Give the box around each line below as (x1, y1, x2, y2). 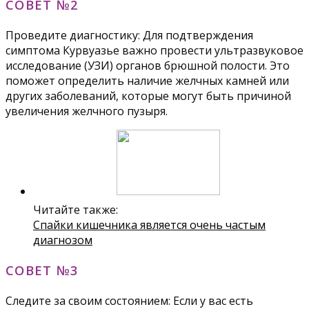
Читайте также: (33, 202, 118, 218)
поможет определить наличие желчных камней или (6, 73, 289, 89)
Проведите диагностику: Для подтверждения (6, 28, 253, 43)
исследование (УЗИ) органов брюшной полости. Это (6, 58, 290, 74)
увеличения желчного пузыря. (6, 103, 168, 119)
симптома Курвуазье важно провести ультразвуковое (6, 43, 303, 59)
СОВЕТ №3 (6, 261, 79, 279)
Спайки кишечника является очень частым (33, 217, 266, 233)
